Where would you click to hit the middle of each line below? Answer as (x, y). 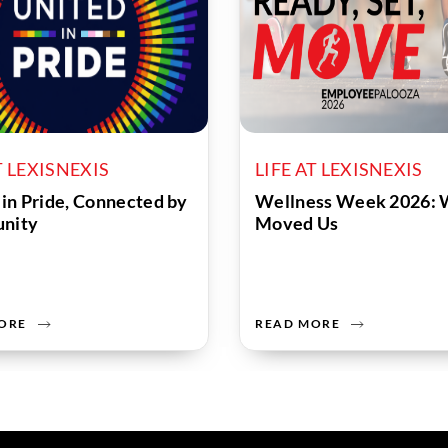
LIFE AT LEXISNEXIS (339, 169)
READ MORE (298, 323)
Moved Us (297, 223)
